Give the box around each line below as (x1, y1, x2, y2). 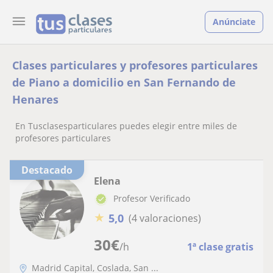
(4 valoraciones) (129, 211, 201, 225)
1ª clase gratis (187, 239, 253, 253)
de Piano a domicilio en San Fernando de (12, 75, 236, 90)
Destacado (29, 163, 73, 177)
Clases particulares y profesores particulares (12, 58, 258, 73)
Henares (12, 92, 58, 107)
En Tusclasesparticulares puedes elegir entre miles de (15, 120, 237, 132)
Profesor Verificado (113, 193, 190, 204)
